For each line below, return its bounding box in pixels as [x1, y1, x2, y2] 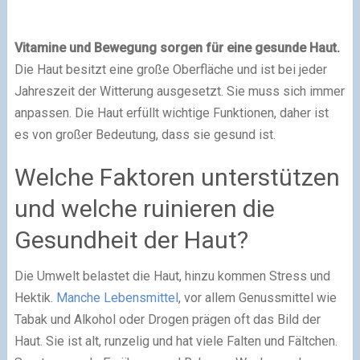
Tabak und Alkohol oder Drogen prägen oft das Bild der [14, 311, 321, 327]
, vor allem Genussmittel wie [178, 289, 337, 305]
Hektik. [14, 289, 56, 305]
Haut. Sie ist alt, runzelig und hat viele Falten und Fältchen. [14, 333, 337, 349]
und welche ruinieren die [14, 194, 275, 223]
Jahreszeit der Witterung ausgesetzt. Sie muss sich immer [14, 83, 345, 99]
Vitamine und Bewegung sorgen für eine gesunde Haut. [14, 39, 340, 55]
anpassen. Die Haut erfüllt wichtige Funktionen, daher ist [14, 104, 329, 121]
